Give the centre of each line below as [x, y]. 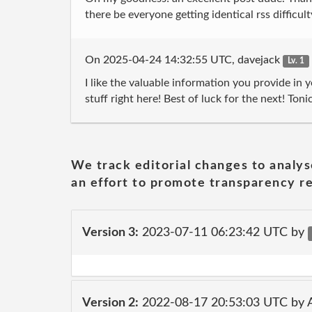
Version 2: [110, 303]
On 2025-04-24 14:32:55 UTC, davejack [184, 60]
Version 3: [110, 232]
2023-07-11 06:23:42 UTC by [223, 232]
